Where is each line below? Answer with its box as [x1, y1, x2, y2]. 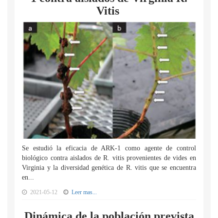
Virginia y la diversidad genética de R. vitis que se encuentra [22, 164, 196, 171]
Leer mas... [72, 189, 97, 196]
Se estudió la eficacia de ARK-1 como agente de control [22, 145, 196, 152]
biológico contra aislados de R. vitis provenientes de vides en [22, 154, 196, 162]
